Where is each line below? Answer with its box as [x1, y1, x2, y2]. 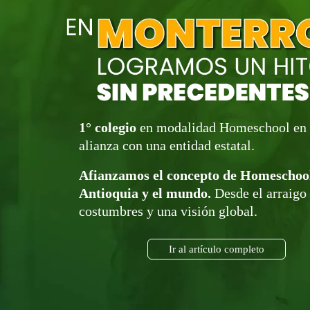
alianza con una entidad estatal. [79, 138, 255, 154]
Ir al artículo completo [168, 243, 264, 255]
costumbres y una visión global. [79, 203, 258, 219]
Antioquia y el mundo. [79, 185, 212, 201]
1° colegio [79, 120, 137, 136]
